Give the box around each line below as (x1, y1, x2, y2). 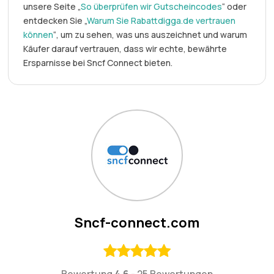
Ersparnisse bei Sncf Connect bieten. (23, 56, 173, 68)
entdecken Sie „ (23, 14, 87, 26)
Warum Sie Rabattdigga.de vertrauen (87, 14, 236, 26)
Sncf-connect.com (74, 213, 199, 232)
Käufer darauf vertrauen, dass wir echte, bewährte (23, 42, 228, 54)
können (23, 28, 54, 40)
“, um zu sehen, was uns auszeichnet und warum (53, 28, 248, 40)
